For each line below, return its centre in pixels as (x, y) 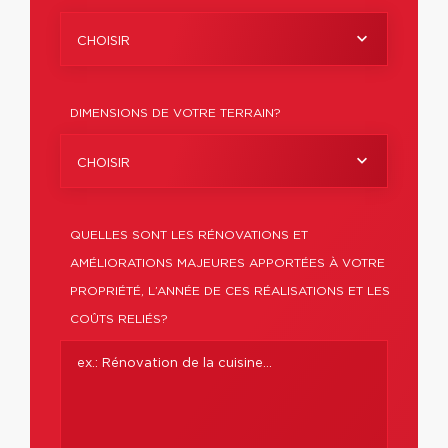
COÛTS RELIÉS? (119, 319)
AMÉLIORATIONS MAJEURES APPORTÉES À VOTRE (227, 263)
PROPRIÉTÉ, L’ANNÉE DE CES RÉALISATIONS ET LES (230, 291)
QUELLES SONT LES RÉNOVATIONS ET (189, 235)
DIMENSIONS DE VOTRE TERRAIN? (175, 113)
